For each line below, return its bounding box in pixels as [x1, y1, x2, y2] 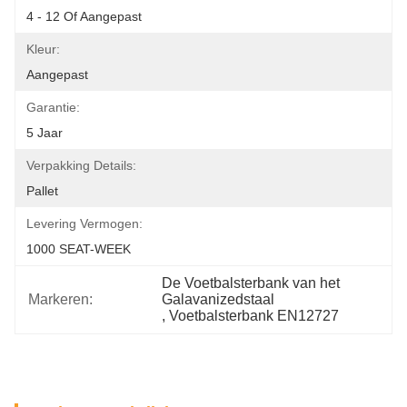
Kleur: [26, 42, 60, 56]
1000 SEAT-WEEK [26, 242, 131, 256]
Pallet [26, 184, 58, 198]
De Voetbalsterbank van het [162, 275, 341, 291]
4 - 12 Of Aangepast [26, 9, 142, 24]
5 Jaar [26, 125, 63, 140]
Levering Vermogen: [26, 216, 143, 231]
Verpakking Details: [26, 158, 136, 173]
